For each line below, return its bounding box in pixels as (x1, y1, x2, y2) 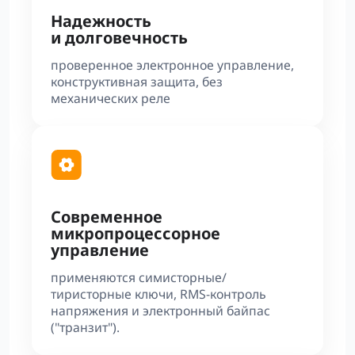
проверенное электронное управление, (51, 56, 294, 74)
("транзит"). (51, 319, 120, 336)
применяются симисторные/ (51, 269, 227, 286)
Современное (51, 206, 162, 227)
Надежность (51, 10, 151, 32)
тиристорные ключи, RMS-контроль (51, 285, 266, 303)
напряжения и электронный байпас (51, 302, 270, 319)
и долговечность (51, 27, 188, 48)
